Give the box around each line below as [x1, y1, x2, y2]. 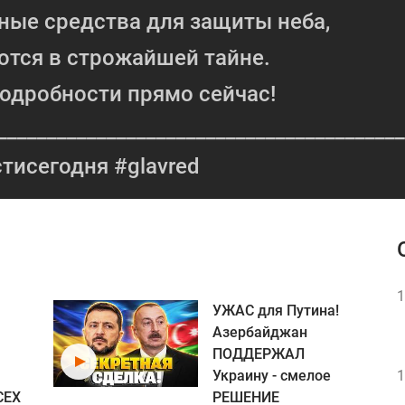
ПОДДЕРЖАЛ [212, 345, 305, 363]
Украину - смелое [212, 367, 331, 384]
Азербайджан [212, 324, 307, 341]
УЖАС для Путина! [212, 302, 339, 319]
